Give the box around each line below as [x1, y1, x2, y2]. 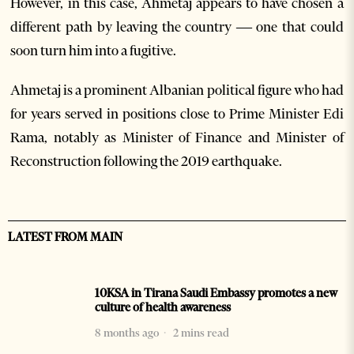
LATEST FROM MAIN [8, 230, 122, 245]
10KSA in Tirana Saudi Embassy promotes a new [95, 286, 337, 301]
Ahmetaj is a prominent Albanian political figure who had [10, 81, 344, 100]
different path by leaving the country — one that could [10, 18, 344, 36]
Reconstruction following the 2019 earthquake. [10, 153, 283, 171]
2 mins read [171, 326, 229, 341]
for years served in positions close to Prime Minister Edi [10, 105, 344, 123]
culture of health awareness [95, 300, 231, 315]
